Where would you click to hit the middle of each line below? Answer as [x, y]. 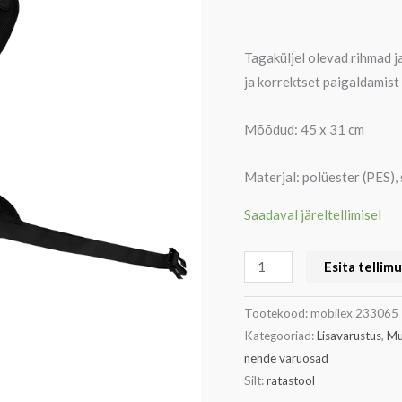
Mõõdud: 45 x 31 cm [304, 130]
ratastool [291, 381]
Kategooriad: [280, 336]
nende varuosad [286, 358]
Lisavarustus [349, 336]
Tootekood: [277, 314]
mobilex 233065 [354, 314]
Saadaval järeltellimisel [313, 215]
